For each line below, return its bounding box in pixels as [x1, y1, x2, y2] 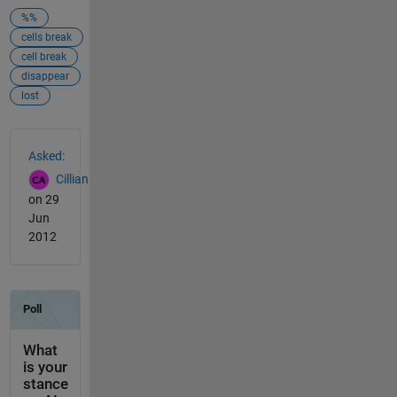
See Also [8, 128, 82, 150]
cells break [20, 31, 72, 44]
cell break [20, 51, 66, 64]
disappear [20, 70, 69, 83]
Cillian [55, 172, 89, 187]
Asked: [27, 149, 65, 164]
